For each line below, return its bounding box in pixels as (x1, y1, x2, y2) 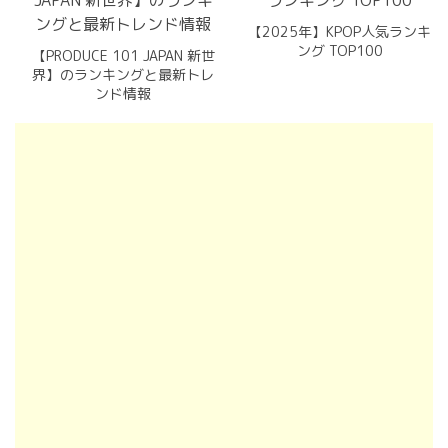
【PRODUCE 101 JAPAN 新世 (31, 46, 215, 65)
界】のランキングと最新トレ (32, 65, 215, 84)
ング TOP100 (296, 41, 383, 60)
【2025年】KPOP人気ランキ (248, 22, 432, 41)
